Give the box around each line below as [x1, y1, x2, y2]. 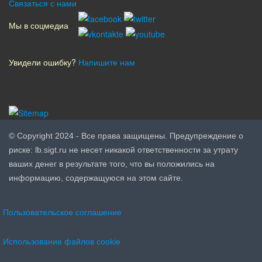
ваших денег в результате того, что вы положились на [9, 158, 215, 168]
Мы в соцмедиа [9, 19, 68, 32]
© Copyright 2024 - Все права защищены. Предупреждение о [9, 130, 243, 140]
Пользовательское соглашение [3, 208, 122, 218]
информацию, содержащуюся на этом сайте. [9, 173, 183, 182]
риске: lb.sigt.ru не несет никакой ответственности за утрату [9, 144, 238, 154]
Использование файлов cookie [3, 237, 120, 247]
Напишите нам [78, 56, 135, 68]
